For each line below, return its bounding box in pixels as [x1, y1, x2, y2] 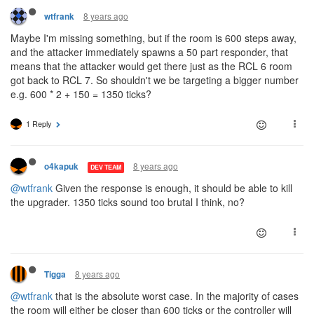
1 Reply [26, 118, 52, 130]
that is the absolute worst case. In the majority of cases [53, 289, 299, 303]
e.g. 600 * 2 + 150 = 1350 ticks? [11, 87, 151, 102]
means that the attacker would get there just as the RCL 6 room [11, 59, 292, 74]
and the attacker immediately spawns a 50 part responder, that [11, 45, 288, 60]
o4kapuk [44, 161, 78, 173]
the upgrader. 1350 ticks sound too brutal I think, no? [11, 195, 245, 210]
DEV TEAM [90, 162, 121, 172]
